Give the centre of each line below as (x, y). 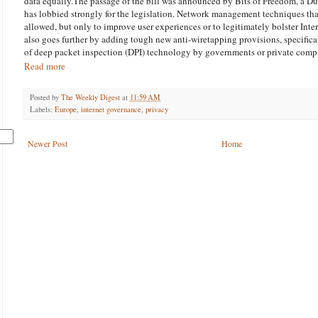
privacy (157, 109)
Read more (45, 66)
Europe (66, 109)
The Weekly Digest (92, 97)
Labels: (42, 109)
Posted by (45, 97)
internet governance (111, 109)
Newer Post (48, 143)
